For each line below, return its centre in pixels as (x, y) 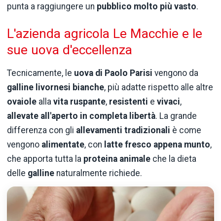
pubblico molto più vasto (147, 7)
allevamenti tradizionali (123, 130)
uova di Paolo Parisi (113, 73)
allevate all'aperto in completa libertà (81, 116)
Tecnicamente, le (40, 73)
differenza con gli (41, 130)
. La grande (176, 116)
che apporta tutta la (45, 159)
